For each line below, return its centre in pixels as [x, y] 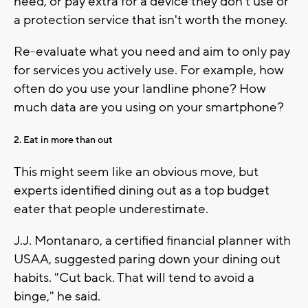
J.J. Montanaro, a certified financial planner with [152, 241]
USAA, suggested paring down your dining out [147, 260]
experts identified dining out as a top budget [142, 191]
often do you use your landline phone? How [140, 89]
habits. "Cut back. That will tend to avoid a [134, 278]
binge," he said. [57, 297]
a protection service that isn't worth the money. [151, 20]
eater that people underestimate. [111, 209]
